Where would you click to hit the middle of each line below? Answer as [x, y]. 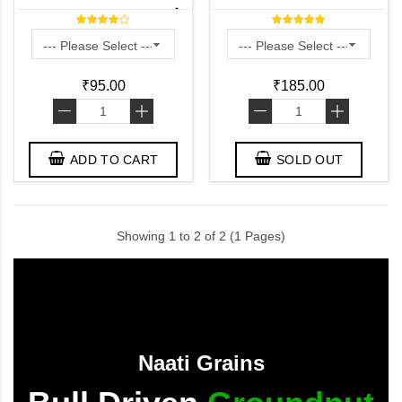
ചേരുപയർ [103, 54]
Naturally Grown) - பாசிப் [103, 14]
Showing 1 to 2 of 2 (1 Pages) [201, 236]
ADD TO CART [114, 159]
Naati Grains [201, 363]
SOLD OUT [310, 159]
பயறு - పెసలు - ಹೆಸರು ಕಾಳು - [103, 34]
